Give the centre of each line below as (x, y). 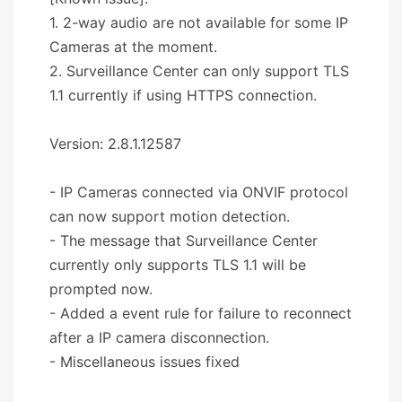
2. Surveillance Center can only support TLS (199, 70)
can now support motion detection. (170, 216)
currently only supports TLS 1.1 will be (178, 264)
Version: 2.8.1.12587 (115, 143)
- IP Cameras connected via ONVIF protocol (199, 192)
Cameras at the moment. (133, 46)
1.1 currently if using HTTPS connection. (183, 95)
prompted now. (101, 288)
